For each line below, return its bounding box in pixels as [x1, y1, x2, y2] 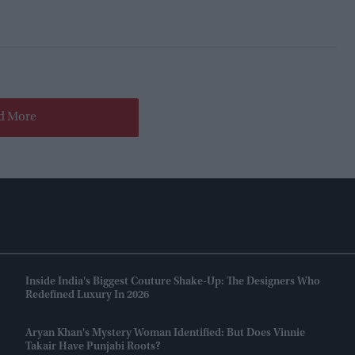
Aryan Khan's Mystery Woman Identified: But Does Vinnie [25, 328, 305, 340]
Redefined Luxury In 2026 [25, 290, 149, 302]
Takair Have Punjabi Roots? [25, 342, 161, 353]
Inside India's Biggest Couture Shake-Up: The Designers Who [25, 277, 320, 288]
